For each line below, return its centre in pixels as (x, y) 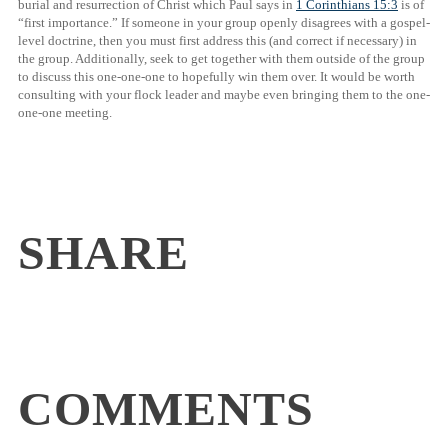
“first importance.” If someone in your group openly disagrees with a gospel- (224, 23)
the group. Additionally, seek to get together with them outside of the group (221, 59)
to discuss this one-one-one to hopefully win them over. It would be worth (216, 77)
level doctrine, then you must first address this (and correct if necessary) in (217, 41)
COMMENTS (166, 408)
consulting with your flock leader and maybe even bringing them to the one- (224, 95)
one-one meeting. (65, 113)
